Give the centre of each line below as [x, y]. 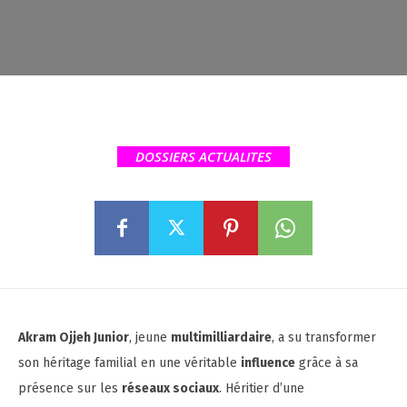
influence [268, 363]
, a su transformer [324, 338]
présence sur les [70, 389]
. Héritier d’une [262, 389]
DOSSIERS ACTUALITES [203, 157]
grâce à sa [327, 363]
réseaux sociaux [170, 389]
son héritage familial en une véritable [129, 363]
